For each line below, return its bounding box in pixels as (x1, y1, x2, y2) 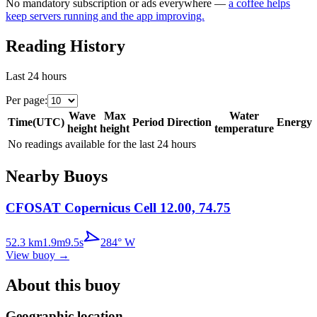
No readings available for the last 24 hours (8, 138, 196, 151)
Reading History (6, 37, 125, 56)
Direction (167, 116, 212, 129)
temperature (214, 122, 274, 135)
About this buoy (6, 275, 120, 294)
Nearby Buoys (6, 167, 108, 186)
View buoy (6, 248, 55, 261)
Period (132, 116, 164, 129)
